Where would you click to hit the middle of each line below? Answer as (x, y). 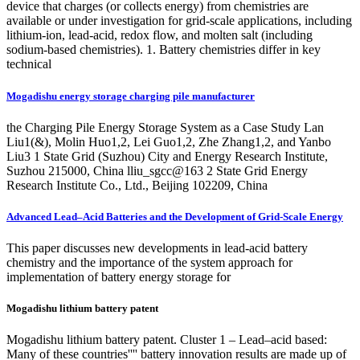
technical (29, 64)
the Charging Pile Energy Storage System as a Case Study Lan (165, 127)
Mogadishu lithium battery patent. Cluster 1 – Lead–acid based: (167, 340)
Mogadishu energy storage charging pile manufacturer (131, 96)
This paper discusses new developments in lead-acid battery (157, 248)
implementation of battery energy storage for (119, 277)
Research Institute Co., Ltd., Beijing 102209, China (137, 185)
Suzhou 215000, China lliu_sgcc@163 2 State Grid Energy (157, 170)
